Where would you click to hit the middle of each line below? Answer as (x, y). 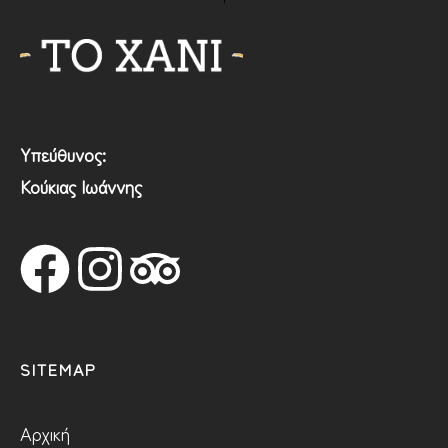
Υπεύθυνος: (63, 154)
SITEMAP (58, 369)
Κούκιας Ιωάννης (81, 186)
